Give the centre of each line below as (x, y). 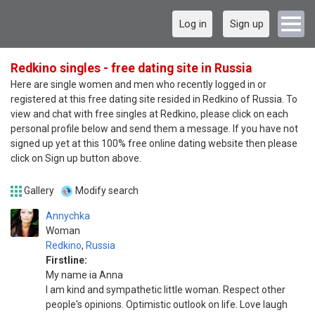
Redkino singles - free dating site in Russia (131, 68)
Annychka (68, 216)
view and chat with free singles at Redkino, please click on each (149, 114)
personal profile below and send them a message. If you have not (154, 129)
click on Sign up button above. (76, 158)
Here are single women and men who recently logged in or (139, 84)
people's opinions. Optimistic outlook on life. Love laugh (167, 304)
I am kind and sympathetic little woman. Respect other (166, 290)
